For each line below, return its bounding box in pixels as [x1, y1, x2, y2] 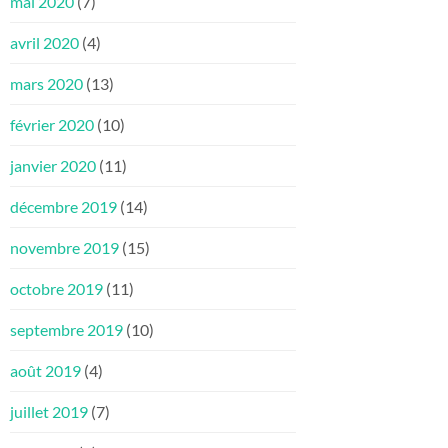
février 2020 [10, 115, 94, 135]
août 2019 [10, 361, 81, 381]
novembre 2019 [10, 238, 119, 258]
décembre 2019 [10, 197, 117, 217]
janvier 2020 [10, 156, 96, 176]
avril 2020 [10, 33, 79, 53]
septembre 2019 [10, 320, 123, 340]
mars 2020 [10, 74, 83, 94]
